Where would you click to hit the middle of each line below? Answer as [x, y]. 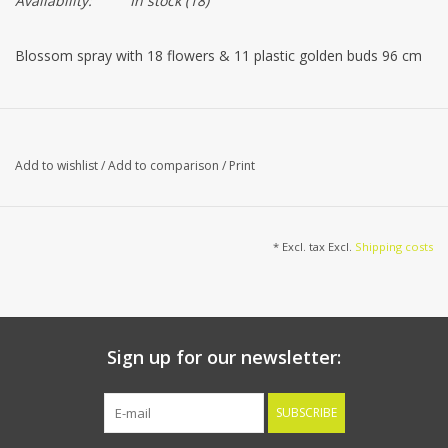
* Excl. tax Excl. [314, 247]
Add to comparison [165, 166]
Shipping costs [394, 247]
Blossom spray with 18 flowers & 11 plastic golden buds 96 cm [218, 56]
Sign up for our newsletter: [224, 357]
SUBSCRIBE [306, 413]
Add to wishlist [58, 166]
